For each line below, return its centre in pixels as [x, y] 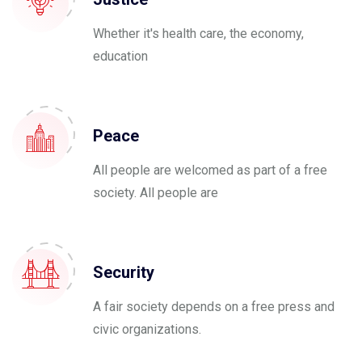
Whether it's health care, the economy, [198, 34]
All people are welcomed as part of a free [210, 170]
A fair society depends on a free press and [214, 307]
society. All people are [156, 193]
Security [124, 272]
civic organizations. [147, 329]
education [120, 56]
